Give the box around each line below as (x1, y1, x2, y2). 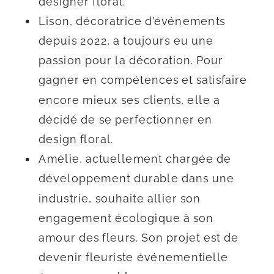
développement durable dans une (39, 171, 234, 185)
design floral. (39, 132, 113, 146)
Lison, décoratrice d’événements (39, 14, 226, 28)
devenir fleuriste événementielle (39, 250, 229, 264)
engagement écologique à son (39, 211, 214, 224)
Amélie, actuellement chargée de (39, 152, 232, 165)
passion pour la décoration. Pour (39, 53, 224, 67)
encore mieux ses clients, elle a (39, 92, 220, 106)
